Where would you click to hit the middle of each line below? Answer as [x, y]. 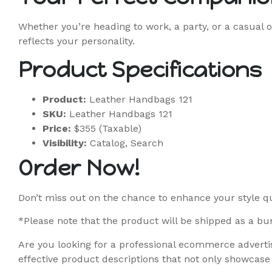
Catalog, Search [125, 143]
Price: [57, 129]
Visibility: [65, 143]
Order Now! [79, 168]
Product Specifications [140, 70]
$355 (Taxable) [106, 129]
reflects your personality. [76, 41]
